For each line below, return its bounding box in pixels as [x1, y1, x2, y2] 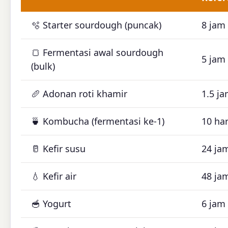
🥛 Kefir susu [31, 142, 85, 155]
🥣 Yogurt [31, 197, 71, 210]
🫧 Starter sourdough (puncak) [31, 19, 161, 32]
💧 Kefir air [31, 170, 76, 183]
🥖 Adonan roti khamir [31, 88, 127, 100]
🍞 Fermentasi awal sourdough [31, 46, 163, 59]
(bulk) [31, 60, 55, 73]
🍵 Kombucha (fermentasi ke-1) [31, 115, 164, 128]
